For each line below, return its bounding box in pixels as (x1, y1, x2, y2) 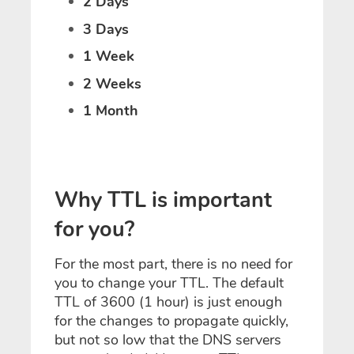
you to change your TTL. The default (55, 273, 284, 293)
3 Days (83, 19, 129, 39)
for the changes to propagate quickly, (55, 311, 288, 331)
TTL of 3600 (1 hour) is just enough (55, 292, 282, 312)
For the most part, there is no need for (55, 254, 292, 274)
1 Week (83, 47, 134, 66)
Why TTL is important (55, 185, 272, 215)
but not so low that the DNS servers (55, 330, 281, 350)
